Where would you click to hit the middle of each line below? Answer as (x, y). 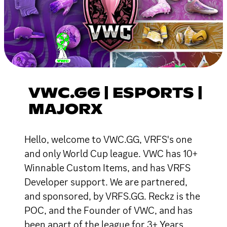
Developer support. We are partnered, (106, 182)
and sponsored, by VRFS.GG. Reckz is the (112, 196)
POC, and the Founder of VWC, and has (108, 210)
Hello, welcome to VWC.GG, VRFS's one (108, 139)
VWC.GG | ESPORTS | (116, 93)
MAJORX (65, 110)
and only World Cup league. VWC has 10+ (111, 153)
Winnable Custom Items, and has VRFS (107, 167)
